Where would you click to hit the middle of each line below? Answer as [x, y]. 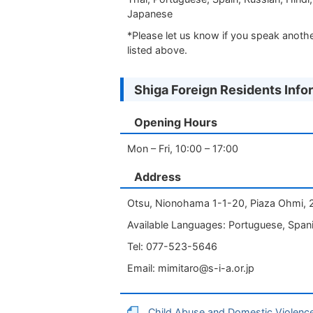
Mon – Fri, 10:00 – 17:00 [184, 148]
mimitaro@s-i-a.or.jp [206, 268]
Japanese [150, 14]
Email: [143, 268]
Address [158, 177]
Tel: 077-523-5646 [172, 246]
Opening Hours [176, 122]
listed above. [157, 50]
